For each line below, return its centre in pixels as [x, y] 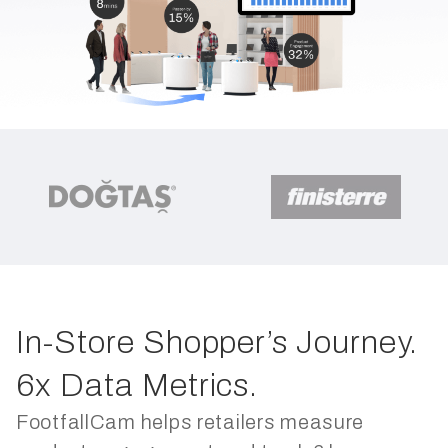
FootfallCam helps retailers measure [190, 422]
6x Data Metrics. [137, 386]
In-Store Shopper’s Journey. [217, 343]
